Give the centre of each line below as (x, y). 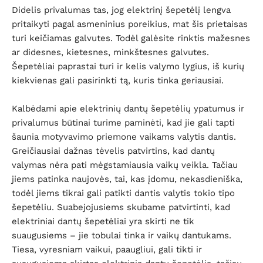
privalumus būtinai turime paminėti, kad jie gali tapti (123, 123)
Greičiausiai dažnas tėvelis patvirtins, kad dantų (113, 151)
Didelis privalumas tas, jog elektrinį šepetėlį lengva (121, 10)
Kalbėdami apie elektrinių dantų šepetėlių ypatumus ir (128, 109)
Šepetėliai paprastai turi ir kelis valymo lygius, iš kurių (128, 66)
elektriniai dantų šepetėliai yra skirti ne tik (103, 221)
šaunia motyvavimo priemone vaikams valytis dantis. (124, 137)
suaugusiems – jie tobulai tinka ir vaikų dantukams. (122, 235)
